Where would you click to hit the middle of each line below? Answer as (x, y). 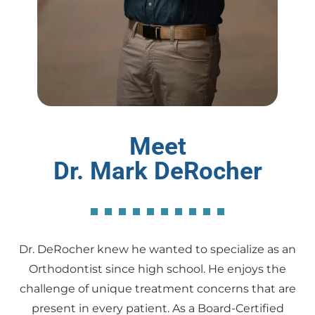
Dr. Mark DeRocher (157, 171)
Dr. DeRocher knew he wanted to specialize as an (157, 249)
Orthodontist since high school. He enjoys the (157, 269)
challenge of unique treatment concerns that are (157, 288)
